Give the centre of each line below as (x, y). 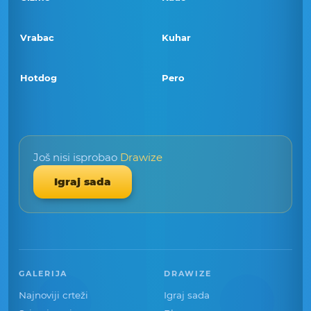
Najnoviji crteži (53, 295)
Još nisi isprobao (77, 157)
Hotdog (39, 78)
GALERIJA (43, 274)
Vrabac (37, 37)
